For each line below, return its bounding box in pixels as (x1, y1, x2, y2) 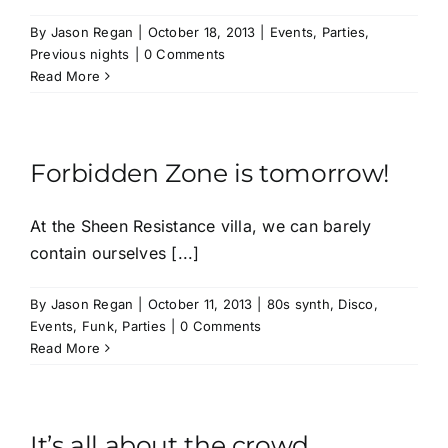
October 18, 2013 (147, 24, 256, 41)
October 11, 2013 (147, 296, 253, 313)
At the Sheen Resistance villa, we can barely (30, 216, 372, 237)
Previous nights (30, 46, 130, 63)
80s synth (266, 296, 330, 313)
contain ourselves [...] (30, 243, 200, 264)
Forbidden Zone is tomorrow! (30, 158, 390, 189)
